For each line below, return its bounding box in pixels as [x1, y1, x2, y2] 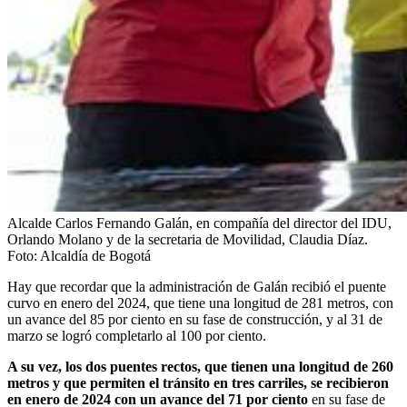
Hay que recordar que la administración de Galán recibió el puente [7, 279, 386, 295]
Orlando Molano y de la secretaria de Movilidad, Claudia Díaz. [7, 232, 368, 248]
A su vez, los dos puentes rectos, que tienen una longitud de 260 [7, 359, 393, 375]
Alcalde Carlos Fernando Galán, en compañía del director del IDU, [7, 215, 392, 232]
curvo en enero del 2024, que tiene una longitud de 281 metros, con [7, 295, 393, 312]
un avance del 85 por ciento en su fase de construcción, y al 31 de [7, 312, 382, 328]
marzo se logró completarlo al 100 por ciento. [7, 328, 266, 344]
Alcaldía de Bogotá [40, 248, 151, 264]
